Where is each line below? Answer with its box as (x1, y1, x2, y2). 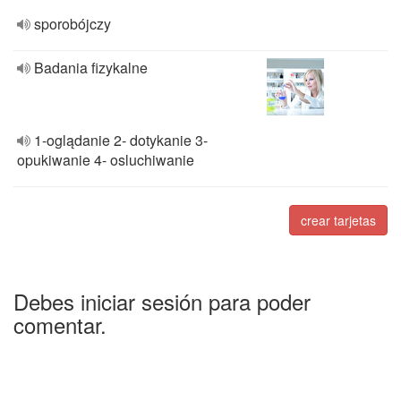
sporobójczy (34, 13, 111, 34)
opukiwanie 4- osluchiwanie (17, 149, 194, 170)
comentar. (13, 309, 107, 340)
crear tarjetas (301, 211, 376, 229)
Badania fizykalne (34, 57, 148, 78)
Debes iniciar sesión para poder (13, 286, 311, 317)
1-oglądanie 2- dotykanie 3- (34, 130, 208, 150)
